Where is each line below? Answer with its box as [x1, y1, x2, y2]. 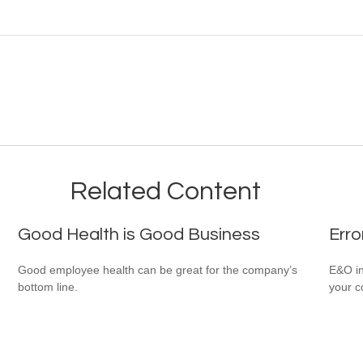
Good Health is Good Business [18, 224, 261, 244]
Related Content [70, 177, 261, 205]
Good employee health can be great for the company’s [18, 263, 298, 276]
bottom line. [18, 280, 79, 293]
